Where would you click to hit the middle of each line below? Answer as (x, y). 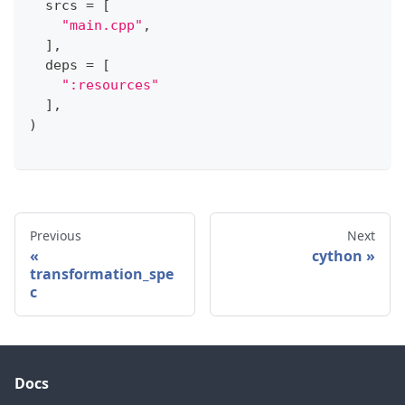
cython (337, 255)
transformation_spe (102, 273)
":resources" (110, 85)
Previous (56, 235)
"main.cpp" (102, 25)
